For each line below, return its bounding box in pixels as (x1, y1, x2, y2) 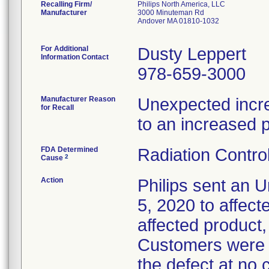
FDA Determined (41, 145, 98, 154)
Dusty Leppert (138, 44, 246, 64)
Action (41, 176, 63, 184)
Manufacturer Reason (41, 95, 115, 103)
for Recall (41, 103, 74, 112)
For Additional (41, 44, 88, 53)
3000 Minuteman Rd (138, 8, 204, 17)
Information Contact (41, 53, 109, 61)
